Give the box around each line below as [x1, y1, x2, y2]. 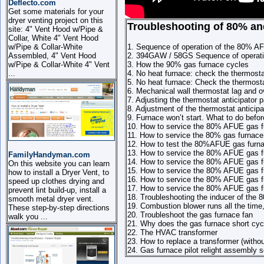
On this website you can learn [8, 159, 110, 168]
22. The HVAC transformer [127, 228, 217, 237]
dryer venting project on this [8, 16, 103, 25]
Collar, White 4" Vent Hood [8, 34, 98, 42]
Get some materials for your [8, 7, 104, 16]
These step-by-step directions [8, 203, 110, 212]
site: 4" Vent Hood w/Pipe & [8, 25, 103, 34]
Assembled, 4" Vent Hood [8, 51, 96, 60]
